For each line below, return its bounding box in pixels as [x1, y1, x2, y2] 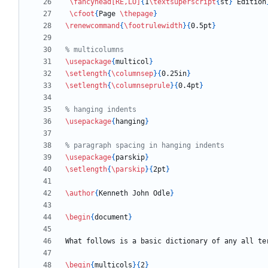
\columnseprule [111, 81, 170, 90]
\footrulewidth [124, 22, 182, 31]
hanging [115, 117, 145, 126]
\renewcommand [65, 22, 120, 31]
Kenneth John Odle [99, 189, 170, 198]
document [95, 213, 128, 222]
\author [65, 189, 95, 198]
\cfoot [69, 10, 95, 19]
